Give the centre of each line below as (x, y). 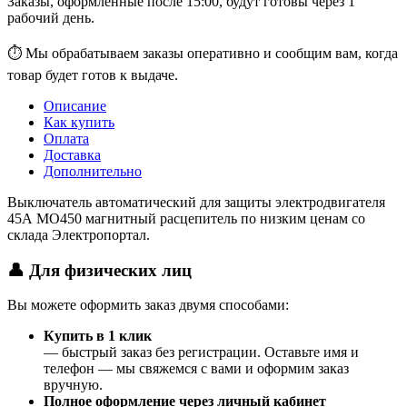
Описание (75, 105)
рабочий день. (51, 17)
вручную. (73, 385)
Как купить (79, 122)
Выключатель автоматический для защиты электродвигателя (196, 202)
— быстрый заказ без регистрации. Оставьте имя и (201, 352)
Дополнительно (93, 171)
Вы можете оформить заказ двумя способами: (148, 305)
